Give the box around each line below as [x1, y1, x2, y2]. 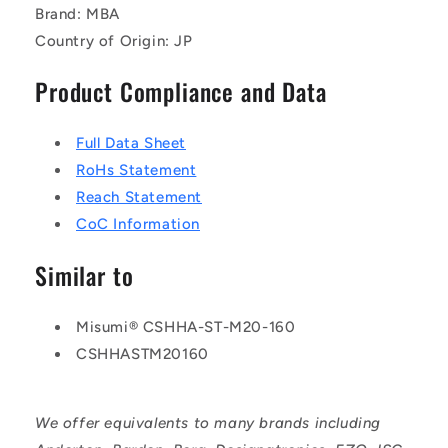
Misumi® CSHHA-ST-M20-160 [76, 317, 296, 336]
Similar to [35, 258, 134, 294]
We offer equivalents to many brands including [35, 413, 382, 432]
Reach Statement [76, 188, 202, 207]
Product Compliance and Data [35, 74, 327, 110]
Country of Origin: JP [35, 31, 193, 50]
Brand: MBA [35, 4, 120, 23]
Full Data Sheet [76, 134, 186, 153]
